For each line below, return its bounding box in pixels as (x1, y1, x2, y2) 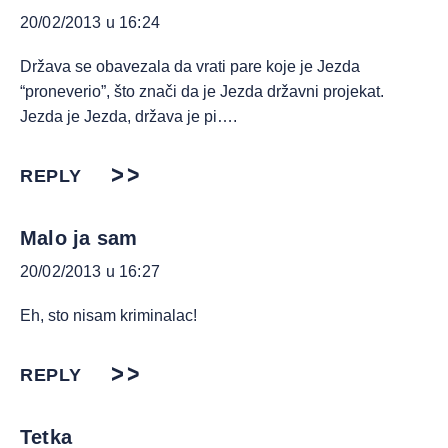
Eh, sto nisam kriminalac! (20, 307, 197, 324)
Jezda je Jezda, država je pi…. (20, 108, 237, 125)
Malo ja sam (20, 227, 138, 249)
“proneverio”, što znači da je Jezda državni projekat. (20, 83, 384, 100)
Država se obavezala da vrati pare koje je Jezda (20, 58, 360, 75)
